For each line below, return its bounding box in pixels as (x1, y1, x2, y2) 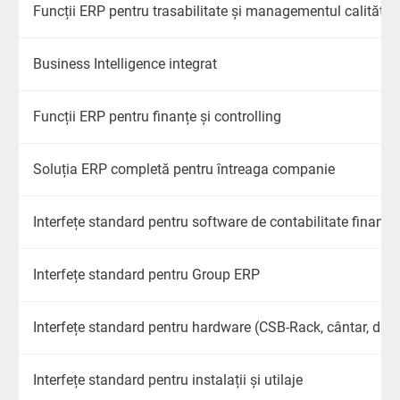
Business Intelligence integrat (33, 54, 217, 72)
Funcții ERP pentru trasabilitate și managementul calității (33, 2, 391, 20)
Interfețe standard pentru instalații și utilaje (33, 371, 303, 388)
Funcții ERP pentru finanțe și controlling (33, 107, 281, 125)
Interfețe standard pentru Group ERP (33, 265, 260, 283)
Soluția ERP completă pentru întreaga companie (33, 160, 335, 178)
